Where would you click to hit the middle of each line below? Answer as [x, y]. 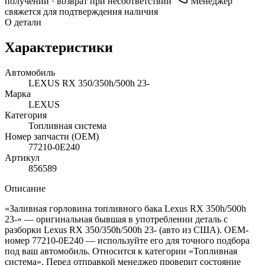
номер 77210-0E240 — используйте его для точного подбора [127, 240]
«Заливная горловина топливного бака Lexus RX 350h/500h [125, 208]
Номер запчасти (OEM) [52, 136]
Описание [25, 188]
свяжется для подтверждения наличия [81, 11]
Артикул [22, 157]
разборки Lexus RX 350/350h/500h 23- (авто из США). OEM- [127, 230]
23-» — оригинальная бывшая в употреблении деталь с [116, 219]
